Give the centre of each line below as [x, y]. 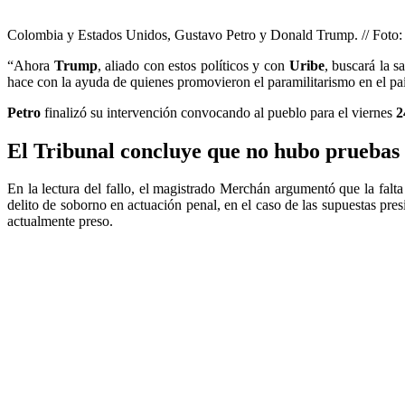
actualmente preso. [60, 221]
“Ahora [31, 65]
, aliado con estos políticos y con [193, 65]
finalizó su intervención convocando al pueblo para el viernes [218, 112]
